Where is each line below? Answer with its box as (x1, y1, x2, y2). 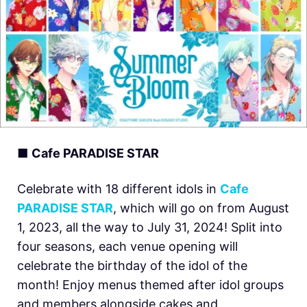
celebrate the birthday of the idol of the (17, 258, 247, 273)
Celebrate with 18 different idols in (17, 182, 220, 197)
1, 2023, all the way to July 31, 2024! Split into (17, 220, 282, 235)
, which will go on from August (113, 201, 289, 216)
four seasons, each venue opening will (17, 239, 238, 254)
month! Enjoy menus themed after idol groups (17, 278, 284, 293)
